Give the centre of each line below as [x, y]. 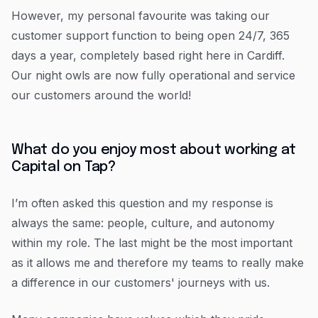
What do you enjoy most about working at [154, 150]
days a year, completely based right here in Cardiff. [148, 55]
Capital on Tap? [64, 167]
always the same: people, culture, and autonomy [143, 223]
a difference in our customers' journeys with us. [142, 283]
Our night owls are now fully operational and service [153, 75]
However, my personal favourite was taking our [141, 16]
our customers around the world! [101, 95]
